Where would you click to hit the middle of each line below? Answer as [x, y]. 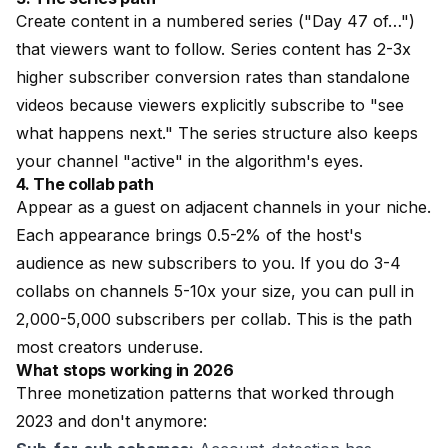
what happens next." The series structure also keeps [217, 133]
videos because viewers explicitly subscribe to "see [210, 105]
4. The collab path [85, 184]
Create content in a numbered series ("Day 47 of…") [215, 21]
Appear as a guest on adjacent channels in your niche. [223, 207]
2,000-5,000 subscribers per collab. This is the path [214, 319]
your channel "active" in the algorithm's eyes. [189, 161]
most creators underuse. [109, 347]
